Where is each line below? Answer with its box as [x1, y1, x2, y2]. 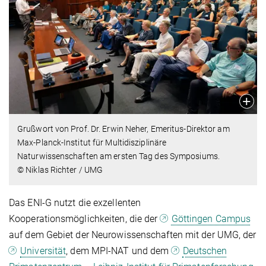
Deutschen [182, 245, 227, 257]
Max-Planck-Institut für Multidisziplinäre [17, 138, 167, 148]
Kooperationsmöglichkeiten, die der [9, 213, 160, 225]
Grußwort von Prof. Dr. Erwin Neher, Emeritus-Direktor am [17, 124, 230, 134]
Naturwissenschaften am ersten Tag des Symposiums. [17, 151, 220, 161]
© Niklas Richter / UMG [17, 165, 103, 175]
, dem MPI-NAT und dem [66, 245, 172, 257]
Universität [20, 245, 66, 257]
